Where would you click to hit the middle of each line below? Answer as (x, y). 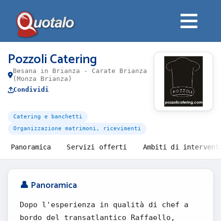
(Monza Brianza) (42, 79)
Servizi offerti (97, 147)
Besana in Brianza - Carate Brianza (80, 71)
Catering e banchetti (48, 117)
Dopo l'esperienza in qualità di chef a (104, 205)
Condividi (31, 90)
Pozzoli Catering (53, 59)
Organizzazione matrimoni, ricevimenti (77, 129)
